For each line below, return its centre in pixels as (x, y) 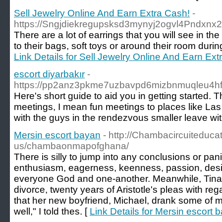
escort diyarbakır (49, 74)
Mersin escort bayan (57, 135)
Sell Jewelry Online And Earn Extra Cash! (102, 13)
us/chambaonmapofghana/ (71, 146)
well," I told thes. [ (52, 211)
